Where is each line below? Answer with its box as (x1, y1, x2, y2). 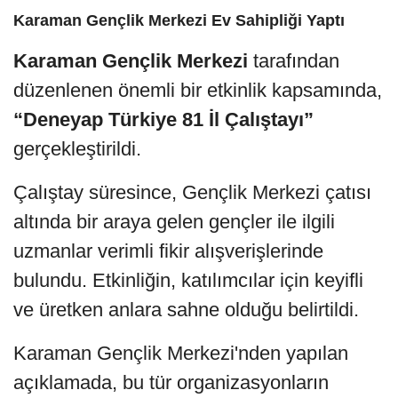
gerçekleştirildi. (13, 138, 141, 161)
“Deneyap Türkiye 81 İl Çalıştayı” (13, 108, 314, 131)
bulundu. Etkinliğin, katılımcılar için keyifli (13, 269, 363, 292)
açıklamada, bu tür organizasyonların (13, 371, 329, 394)
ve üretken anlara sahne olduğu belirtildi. (13, 298, 359, 322)
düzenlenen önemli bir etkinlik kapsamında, (13, 79, 382, 102)
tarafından (248, 50, 339, 73)
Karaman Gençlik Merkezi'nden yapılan (13, 342, 348, 365)
